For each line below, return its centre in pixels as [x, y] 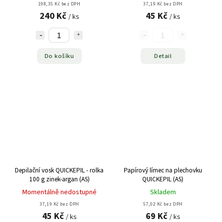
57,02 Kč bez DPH [163, 204]
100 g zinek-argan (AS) [59, 179]
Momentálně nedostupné [59, 193]
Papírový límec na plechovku [163, 170]
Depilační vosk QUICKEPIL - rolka [59, 170]
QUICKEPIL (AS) [163, 179]
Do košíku [59, 56]
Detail [163, 56]
